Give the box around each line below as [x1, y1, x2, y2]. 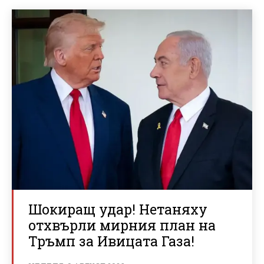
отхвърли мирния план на [28, 216, 216, 234]
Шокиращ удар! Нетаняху [28, 200, 207, 218]
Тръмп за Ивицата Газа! [28, 232, 194, 250]
